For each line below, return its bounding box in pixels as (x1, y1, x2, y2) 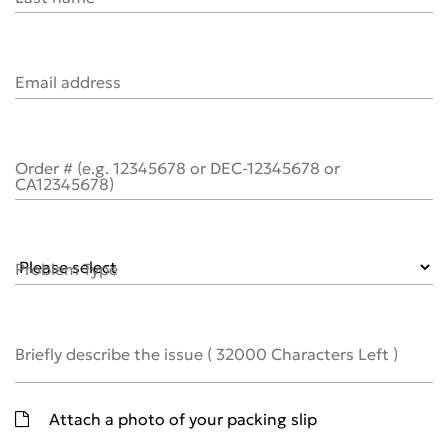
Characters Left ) (267, 343, 398, 364)
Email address (15, 72, 121, 93)
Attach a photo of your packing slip (49, 408, 317, 429)
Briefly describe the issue (15, 343, 207, 364)
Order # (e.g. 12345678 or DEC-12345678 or (15, 157, 341, 178)
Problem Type (15, 258, 118, 279)
